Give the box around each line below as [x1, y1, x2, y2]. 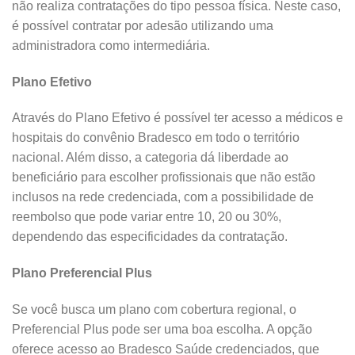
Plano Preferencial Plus [12, 266, 152, 281]
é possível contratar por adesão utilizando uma [12, 18, 273, 32]
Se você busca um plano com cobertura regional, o [12, 302, 296, 316]
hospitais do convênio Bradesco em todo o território [12, 131, 300, 145]
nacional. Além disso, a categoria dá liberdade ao [12, 151, 288, 165]
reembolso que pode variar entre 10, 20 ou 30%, [12, 210, 281, 224]
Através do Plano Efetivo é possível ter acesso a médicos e [12, 111, 343, 125]
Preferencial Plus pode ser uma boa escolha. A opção [12, 322, 312, 336]
